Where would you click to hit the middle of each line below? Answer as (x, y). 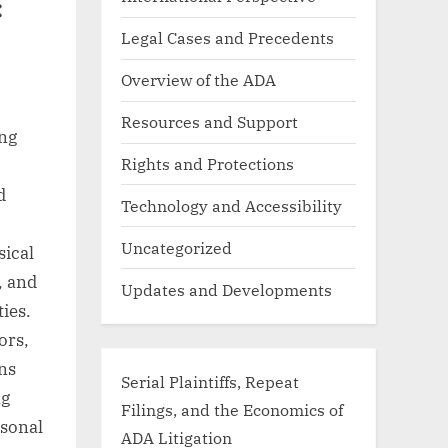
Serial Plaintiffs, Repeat (210, 381)
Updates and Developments (226, 289)
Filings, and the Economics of (232, 409)
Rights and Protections (207, 163)
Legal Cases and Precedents (227, 38)
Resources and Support (209, 122)
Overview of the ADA (198, 80)
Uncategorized (176, 247)
